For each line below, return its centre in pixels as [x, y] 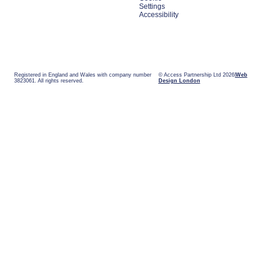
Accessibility [159, 15]
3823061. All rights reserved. [49, 81]
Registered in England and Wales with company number [83, 75]
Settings [152, 6]
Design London [179, 81]
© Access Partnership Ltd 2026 [196, 75]
